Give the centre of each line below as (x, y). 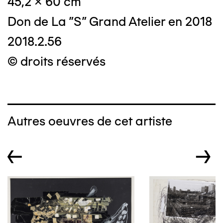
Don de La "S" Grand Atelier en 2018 (110, 21)
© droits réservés (56, 61)
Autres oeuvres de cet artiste (90, 121)
